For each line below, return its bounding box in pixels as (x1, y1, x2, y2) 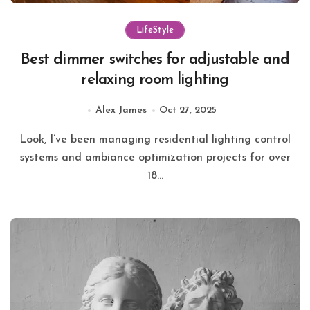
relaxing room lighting (81, 72, 229, 89)
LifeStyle (136, 26, 174, 35)
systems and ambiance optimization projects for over (19, 152, 291, 164)
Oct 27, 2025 (158, 105, 217, 116)
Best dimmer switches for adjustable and (21, 52, 289, 69)
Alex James (95, 105, 147, 116)
